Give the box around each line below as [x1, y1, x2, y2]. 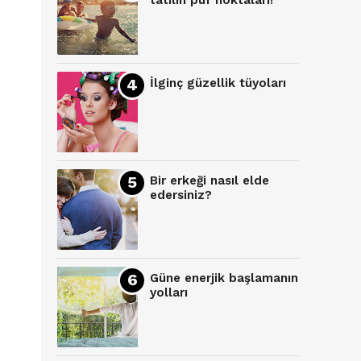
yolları [150, 285, 188, 301]
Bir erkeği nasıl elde [150, 173, 269, 189]
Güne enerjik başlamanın [150, 271, 298, 286]
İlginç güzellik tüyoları [150, 76, 286, 91]
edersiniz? [150, 188, 212, 203]
